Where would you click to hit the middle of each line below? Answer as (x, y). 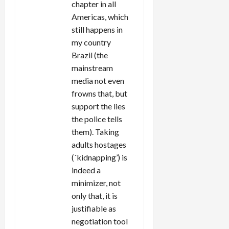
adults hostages (99, 144)
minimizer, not (96, 182)
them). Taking (95, 131)
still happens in (97, 29)
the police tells (97, 119)
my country (91, 42)
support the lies (98, 106)
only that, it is (95, 195)
